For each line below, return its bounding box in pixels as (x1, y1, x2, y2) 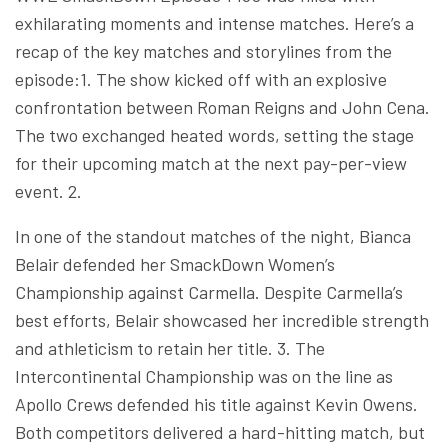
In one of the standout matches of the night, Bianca (15, 224, 411, 247)
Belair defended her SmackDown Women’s (15, 252, 335, 275)
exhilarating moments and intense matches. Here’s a (15, 11, 414, 34)
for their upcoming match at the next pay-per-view (15, 151, 407, 174)
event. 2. (15, 179, 86, 202)
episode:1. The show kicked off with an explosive (15, 67, 387, 90)
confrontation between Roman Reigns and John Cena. (15, 95, 430, 118)
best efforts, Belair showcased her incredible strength (15, 308, 429, 331)
